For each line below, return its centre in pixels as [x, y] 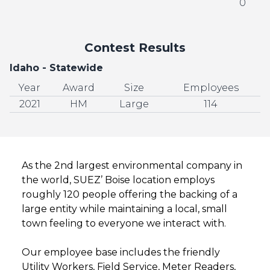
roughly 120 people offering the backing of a [130, 194]
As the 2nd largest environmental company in [132, 165]
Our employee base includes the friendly [121, 252]
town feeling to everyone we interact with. [124, 223]
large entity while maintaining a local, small [124, 209]
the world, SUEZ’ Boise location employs [118, 180]
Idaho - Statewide [56, 68]
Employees [211, 88]
